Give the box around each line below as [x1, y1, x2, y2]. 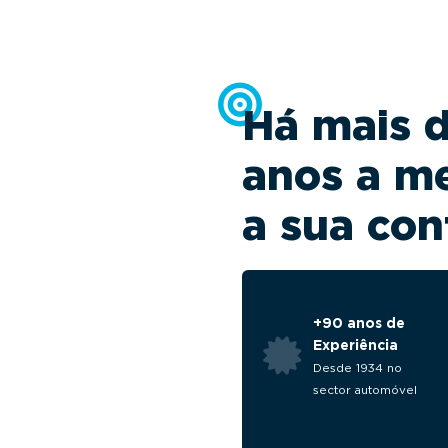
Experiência [313, 337, 398, 353]
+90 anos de [313, 315, 405, 331]
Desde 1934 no [313, 361, 402, 375]
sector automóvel [313, 383, 417, 397]
